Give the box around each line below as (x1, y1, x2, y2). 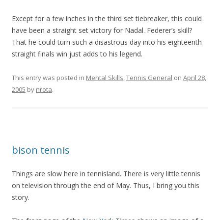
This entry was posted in (12, 73, 86, 82)
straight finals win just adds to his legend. (12, 49, 142, 58)
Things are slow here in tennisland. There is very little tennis (12, 169, 200, 178)
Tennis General (126, 73, 172, 82)
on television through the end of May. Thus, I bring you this (12, 181, 199, 190)
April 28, (183, 73, 206, 82)
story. (12, 192, 29, 202)
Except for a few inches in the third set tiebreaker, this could (12, 14, 202, 23)
